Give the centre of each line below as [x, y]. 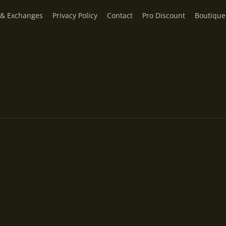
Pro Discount [164, 15]
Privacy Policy [75, 15]
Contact [120, 15]
